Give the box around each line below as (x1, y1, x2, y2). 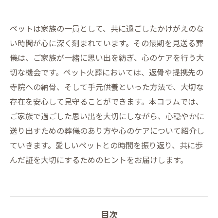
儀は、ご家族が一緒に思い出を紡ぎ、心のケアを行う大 (10, 52, 204, 63)
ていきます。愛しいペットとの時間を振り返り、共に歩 (10, 139, 203, 151)
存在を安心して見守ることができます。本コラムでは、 (10, 95, 203, 107)
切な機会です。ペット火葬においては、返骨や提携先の (10, 66, 203, 78)
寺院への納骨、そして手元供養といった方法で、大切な (10, 81, 204, 92)
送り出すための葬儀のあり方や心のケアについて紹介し (10, 125, 204, 136)
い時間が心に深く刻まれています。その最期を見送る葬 (10, 37, 203, 49)
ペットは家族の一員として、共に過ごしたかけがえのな (10, 22, 204, 34)
